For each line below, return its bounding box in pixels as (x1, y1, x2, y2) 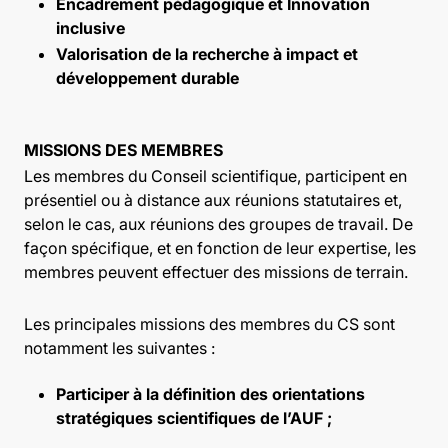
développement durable (56, 68, 239, 88)
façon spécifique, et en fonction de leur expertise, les (24, 238, 416, 258)
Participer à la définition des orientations (56, 384, 365, 404)
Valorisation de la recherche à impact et (56, 44, 358, 64)
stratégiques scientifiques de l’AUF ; (56, 408, 332, 428)
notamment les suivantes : (24, 338, 224, 358)
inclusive (56, 18, 125, 38)
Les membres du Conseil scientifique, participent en (24, 166, 407, 186)
